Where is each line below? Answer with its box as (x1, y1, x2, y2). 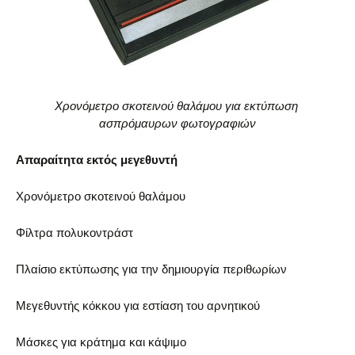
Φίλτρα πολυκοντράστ (16, 225, 133, 239)
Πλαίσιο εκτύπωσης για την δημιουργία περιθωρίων (16, 261, 287, 276)
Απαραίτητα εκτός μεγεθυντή (16, 152, 177, 166)
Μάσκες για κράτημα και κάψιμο (16, 334, 186, 349)
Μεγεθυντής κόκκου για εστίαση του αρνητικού (16, 298, 260, 312)
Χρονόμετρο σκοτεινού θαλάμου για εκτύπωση (54, 98, 301, 113)
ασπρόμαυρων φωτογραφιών (99, 116, 256, 130)
